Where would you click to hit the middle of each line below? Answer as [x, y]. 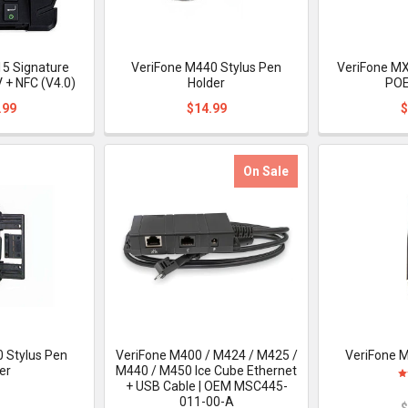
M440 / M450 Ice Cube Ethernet [207, 370]
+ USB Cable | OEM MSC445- [206, 386]
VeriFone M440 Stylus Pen [207, 67]
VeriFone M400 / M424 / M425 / [206, 355]
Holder [207, 82]
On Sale [266, 171]
